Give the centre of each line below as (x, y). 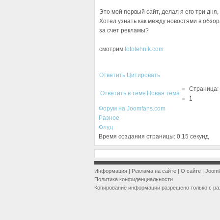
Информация (111, 171)
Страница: (204, 89)
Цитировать (143, 75)
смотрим (112, 49)
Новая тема (163, 93)
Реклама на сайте (154, 171)
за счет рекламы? (124, 30)
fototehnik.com (144, 49)
